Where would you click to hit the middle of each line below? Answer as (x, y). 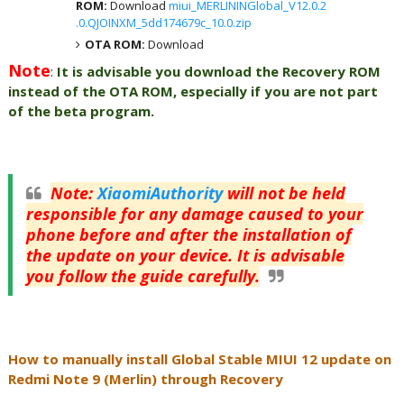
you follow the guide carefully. (142, 275)
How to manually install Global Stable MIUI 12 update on (199, 358)
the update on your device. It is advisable (185, 255)
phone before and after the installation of (188, 234)
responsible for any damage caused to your (194, 213)
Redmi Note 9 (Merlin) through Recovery (145, 378)
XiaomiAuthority (160, 193)
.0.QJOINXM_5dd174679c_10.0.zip (163, 23)
